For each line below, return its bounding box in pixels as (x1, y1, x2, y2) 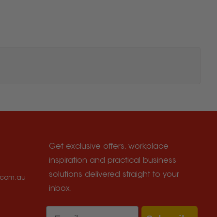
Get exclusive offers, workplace (49, 143, 169, 151)
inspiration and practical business (49, 157, 177, 165)
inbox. (49, 185, 73, 193)
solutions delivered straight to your (49, 171, 180, 179)
